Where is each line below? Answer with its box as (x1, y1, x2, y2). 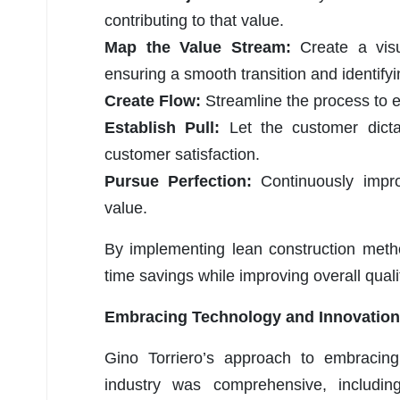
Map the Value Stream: (104, 37, 301, 56)
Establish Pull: (104, 118, 221, 137)
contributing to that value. (104, 11, 284, 29)
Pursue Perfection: (104, 171, 262, 190)
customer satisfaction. (104, 145, 260, 163)
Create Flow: (104, 91, 205, 110)
